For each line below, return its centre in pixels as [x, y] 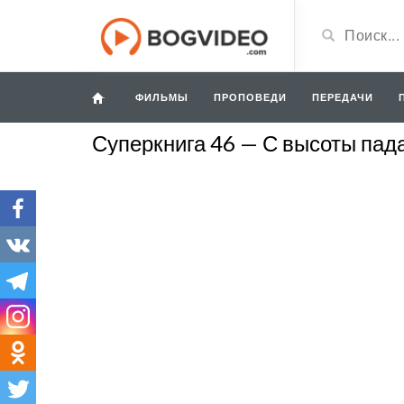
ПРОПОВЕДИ [250, 97]
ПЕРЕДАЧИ [343, 97]
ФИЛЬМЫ [162, 97]
